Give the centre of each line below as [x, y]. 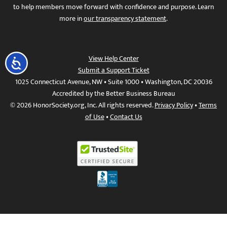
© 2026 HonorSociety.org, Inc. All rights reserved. [82, 105]
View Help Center [113, 58]
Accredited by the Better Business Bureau [113, 93]
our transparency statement [125, 18]
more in [71, 18]
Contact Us [126, 117]
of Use [94, 117]
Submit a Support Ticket [113, 70]
